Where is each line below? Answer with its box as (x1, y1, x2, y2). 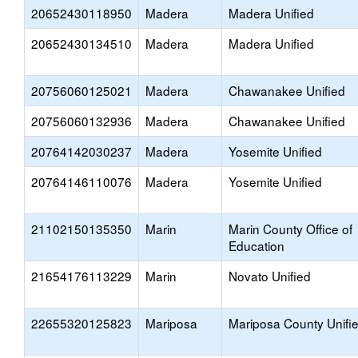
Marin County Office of (229, 220, 352, 237)
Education (229, 237, 284, 254)
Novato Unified (229, 267, 311, 284)
